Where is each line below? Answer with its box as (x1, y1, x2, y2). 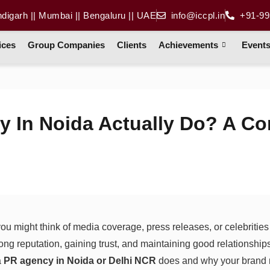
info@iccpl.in (171, 10, 225, 20)
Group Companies (28, 39, 105, 50)
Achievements (159, 39, 219, 50)
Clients (117, 39, 147, 50)
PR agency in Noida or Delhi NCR (4, 255, 156, 266)
